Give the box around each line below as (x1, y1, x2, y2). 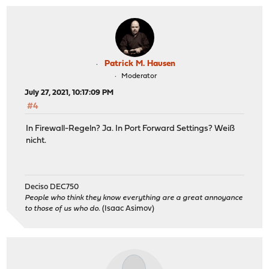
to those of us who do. (25, 205, 101, 213)
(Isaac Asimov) (100, 205, 155, 213)
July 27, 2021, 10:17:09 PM (25, 89, 114, 97)
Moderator (121, 73, 157, 80)
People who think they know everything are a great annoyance (25, 194, 243, 202)
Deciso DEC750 (25, 183, 79, 192)
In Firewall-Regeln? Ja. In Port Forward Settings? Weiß (26, 124, 235, 133)
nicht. (26, 136, 47, 145)
